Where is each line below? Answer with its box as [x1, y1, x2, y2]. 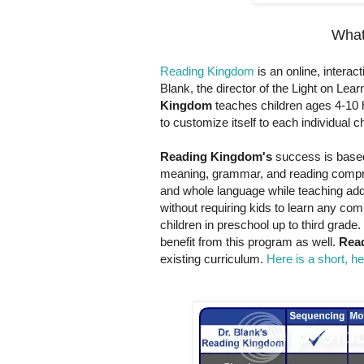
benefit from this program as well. [160, 235, 339, 249]
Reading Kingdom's [160, 149, 272, 164]
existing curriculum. [160, 252, 266, 266]
